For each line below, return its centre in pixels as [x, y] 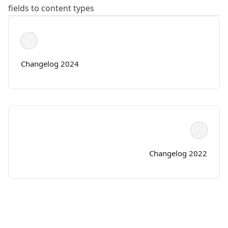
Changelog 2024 [50, 64]
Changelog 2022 [178, 153]
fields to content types [51, 8]
